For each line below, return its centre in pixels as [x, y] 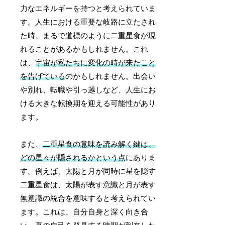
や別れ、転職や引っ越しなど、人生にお [88, 90]
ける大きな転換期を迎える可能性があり [88, 103]
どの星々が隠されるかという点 [73, 157]
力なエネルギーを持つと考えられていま [88, 8]
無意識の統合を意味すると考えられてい [88, 198]
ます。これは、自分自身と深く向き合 [84, 212]
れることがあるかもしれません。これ [84, 49]
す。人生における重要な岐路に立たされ [88, 22]
